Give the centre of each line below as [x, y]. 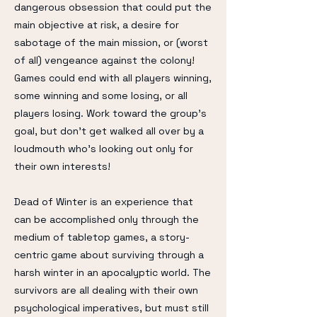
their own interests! [62, 166]
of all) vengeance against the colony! [104, 60]
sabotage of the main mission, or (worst [111, 42]
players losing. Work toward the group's [110, 113]
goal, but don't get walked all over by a [109, 131]
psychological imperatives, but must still [111, 308]
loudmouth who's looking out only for [104, 149]
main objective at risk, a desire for [97, 25]
